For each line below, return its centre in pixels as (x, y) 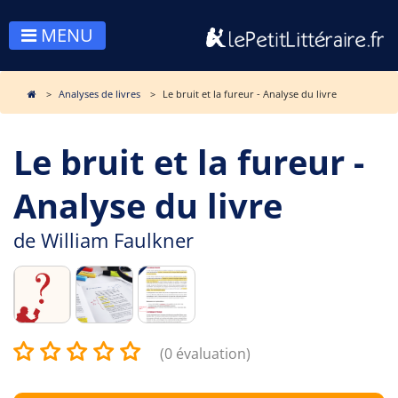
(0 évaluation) (205, 354)
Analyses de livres (99, 94)
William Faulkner (117, 240)
